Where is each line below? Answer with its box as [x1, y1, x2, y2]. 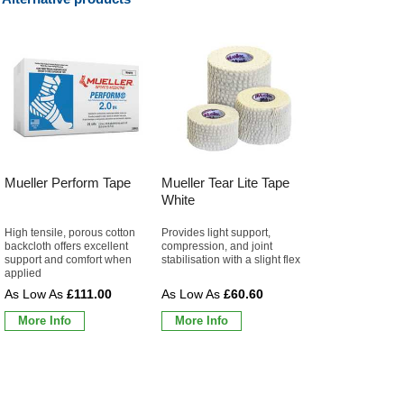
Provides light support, [161, 225, 271, 239]
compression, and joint [161, 239, 272, 252]
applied [5, 266, 41, 280]
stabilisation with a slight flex [161, 252, 300, 266]
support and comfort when [5, 252, 132, 266]
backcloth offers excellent [5, 239, 128, 252]
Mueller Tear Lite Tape [161, 174, 289, 190]
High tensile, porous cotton [5, 225, 135, 239]
